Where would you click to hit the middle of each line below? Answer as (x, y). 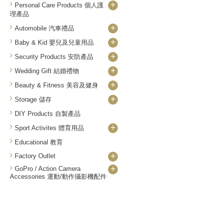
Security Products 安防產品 (54, 57)
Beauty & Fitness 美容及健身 (56, 85)
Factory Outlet (35, 156)
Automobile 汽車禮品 (44, 28)
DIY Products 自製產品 (48, 114)
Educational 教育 (39, 142)
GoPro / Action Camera (48, 169)
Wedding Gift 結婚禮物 (47, 71)
